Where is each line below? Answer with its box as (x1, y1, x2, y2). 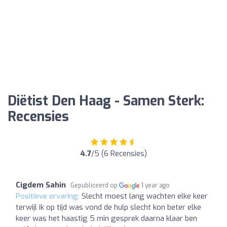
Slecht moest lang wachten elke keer (82, 191, 208, 201)
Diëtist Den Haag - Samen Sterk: (8, 92, 204, 110)
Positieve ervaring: (16, 191, 82, 201)
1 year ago (141, 181, 170, 190)
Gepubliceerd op (70, 181, 119, 190)
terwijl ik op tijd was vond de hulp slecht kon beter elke (16, 202, 201, 212)
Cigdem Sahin (16, 179, 66, 190)
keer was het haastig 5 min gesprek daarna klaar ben (16, 213, 197, 223)
